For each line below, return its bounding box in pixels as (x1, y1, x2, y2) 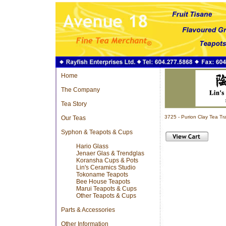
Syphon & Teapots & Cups (61, 129, 133, 136)
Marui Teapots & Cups (76, 185, 137, 192)
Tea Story (61, 100, 87, 107)
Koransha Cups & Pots (76, 157, 138, 164)
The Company (61, 86, 100, 93)
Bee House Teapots (76, 178, 130, 185)
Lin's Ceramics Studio (76, 164, 136, 171)
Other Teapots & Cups (76, 192, 136, 199)
